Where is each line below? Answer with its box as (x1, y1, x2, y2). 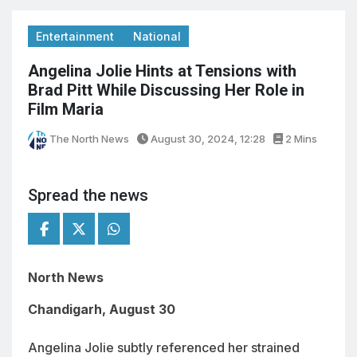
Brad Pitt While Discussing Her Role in (28, 80, 304, 100)
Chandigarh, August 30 (28, 300, 175, 317)
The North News (47, 132, 129, 146)
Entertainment (36, 29, 117, 44)
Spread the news (28, 185, 148, 205)
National (133, 29, 181, 44)
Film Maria (28, 100, 104, 120)
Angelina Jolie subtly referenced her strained (28, 339, 300, 355)
